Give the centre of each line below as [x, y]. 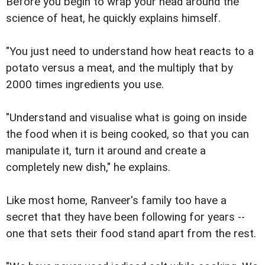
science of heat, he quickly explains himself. [115, 18]
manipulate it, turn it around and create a [106, 151]
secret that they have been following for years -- [125, 217]
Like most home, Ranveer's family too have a [116, 201]
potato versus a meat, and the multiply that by [119, 68]
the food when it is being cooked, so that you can [127, 135]
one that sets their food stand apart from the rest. [132, 234]
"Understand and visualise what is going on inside [126, 118]
